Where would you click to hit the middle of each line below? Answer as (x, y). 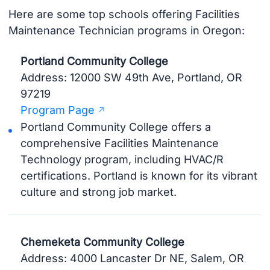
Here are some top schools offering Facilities (124, 14)
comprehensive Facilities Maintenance (120, 143)
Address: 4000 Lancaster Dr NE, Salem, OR (133, 258)
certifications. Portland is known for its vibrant (139, 176)
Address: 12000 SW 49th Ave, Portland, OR (132, 78)
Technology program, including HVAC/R (122, 160)
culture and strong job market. (99, 192)
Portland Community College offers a (116, 127)
